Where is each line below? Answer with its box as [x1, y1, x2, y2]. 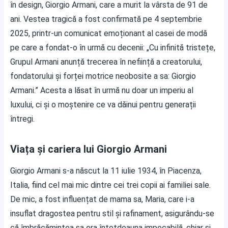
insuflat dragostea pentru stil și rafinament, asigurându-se [10, 208, 214, 218]
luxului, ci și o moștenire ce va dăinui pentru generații [10, 99, 196, 109]
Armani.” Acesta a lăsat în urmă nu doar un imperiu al [10, 85, 193, 95]
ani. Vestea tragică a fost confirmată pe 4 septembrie [10, 14, 202, 24]
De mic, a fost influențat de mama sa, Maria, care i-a [10, 194, 194, 204]
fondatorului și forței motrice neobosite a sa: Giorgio [10, 71, 196, 81]
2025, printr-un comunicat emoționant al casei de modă [10, 28, 207, 38]
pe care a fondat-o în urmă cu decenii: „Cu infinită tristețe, [10, 42, 215, 52]
